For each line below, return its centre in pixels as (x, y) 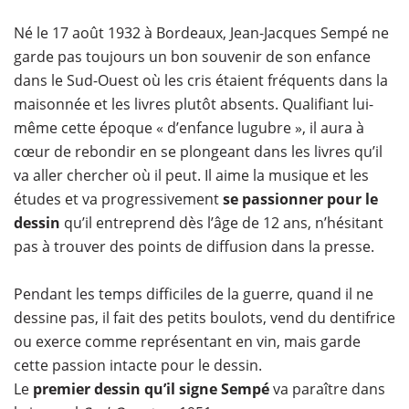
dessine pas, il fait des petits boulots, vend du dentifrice (204, 318)
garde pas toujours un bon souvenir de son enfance (192, 57)
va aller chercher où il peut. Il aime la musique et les (191, 175)
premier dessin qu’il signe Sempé (149, 389)
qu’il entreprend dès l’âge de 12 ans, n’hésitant (224, 223)
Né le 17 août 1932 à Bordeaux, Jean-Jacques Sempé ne (201, 33)
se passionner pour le (300, 199)
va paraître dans (327, 389)
